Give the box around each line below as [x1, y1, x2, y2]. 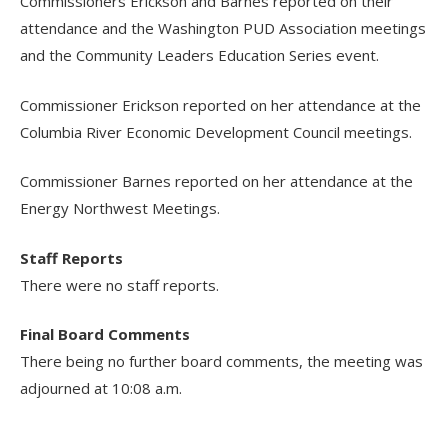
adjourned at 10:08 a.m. [20, 378, 183, 399]
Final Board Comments [20, 324, 191, 345]
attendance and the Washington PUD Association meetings [20, 18, 427, 39]
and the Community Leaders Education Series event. [20, 45, 380, 66]
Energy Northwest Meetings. [20, 198, 221, 219]
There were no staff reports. [20, 274, 220, 295]
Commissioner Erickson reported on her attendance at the [20, 94, 422, 115]
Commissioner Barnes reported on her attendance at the [20, 171, 414, 192]
